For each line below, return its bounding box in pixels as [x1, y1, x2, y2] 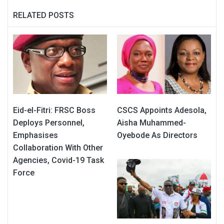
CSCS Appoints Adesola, [117, 105, 206, 115]
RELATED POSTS [13, 10, 74, 20]
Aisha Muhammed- [117, 118, 186, 128]
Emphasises [13, 130, 58, 140]
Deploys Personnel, [13, 118, 84, 128]
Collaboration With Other [13, 143, 103, 153]
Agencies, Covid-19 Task [13, 155, 104, 165]
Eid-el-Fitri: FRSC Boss [13, 105, 95, 115]
